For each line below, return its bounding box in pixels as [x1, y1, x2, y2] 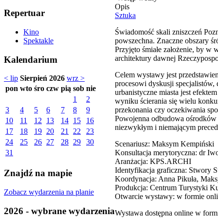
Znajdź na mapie [4, 168, 72, 179]
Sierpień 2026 [20, 74, 65, 83]
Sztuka [115, 11, 136, 19]
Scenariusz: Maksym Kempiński [115, 139, 214, 148]
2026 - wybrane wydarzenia [4, 205, 115, 216]
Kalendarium [4, 54, 57, 65]
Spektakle [23, 36, 54, 45]
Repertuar [4, 8, 45, 18]
